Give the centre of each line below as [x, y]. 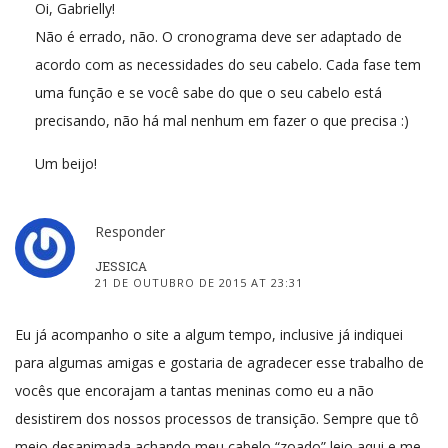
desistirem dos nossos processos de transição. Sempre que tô [217, 418]
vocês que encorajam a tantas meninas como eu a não [194, 390]
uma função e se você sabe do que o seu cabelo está [208, 92]
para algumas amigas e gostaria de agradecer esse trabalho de [219, 362]
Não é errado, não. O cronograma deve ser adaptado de [218, 36]
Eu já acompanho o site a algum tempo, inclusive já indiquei [209, 334]
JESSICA [121, 265]
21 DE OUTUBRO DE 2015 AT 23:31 [199, 282]
